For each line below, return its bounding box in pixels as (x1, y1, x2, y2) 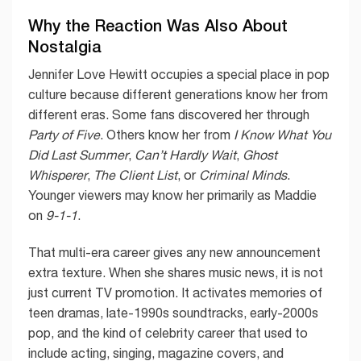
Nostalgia (28, 36, 102, 56)
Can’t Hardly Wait (135, 147, 236, 163)
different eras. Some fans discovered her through (28, 107, 309, 122)
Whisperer (28, 168, 87, 183)
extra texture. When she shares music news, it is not (28, 264, 323, 280)
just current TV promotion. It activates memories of (28, 284, 322, 300)
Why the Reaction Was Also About (28, 15, 288, 35)
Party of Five (28, 127, 100, 143)
